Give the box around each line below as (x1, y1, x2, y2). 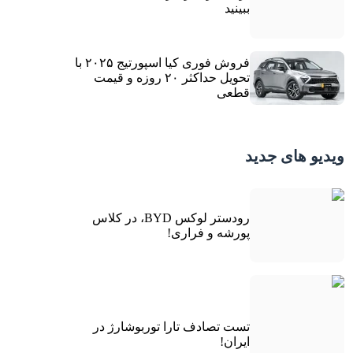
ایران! (219, 335, 250, 349)
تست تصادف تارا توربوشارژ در (92, 320, 250, 334)
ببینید (224, 2, 250, 16)
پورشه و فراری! (166, 225, 250, 240)
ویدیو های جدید (244, 147, 344, 165)
